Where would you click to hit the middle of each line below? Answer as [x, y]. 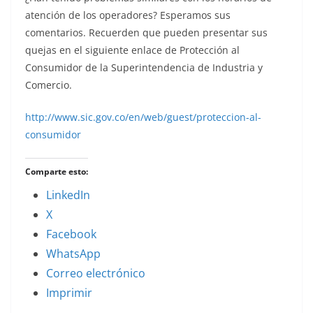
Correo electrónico [96, 273]
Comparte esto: [57, 171]
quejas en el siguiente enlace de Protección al [132, 50]
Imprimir [69, 292]
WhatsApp [73, 253]
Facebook [71, 234]
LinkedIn [68, 195]
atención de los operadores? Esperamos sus [128, 15]
